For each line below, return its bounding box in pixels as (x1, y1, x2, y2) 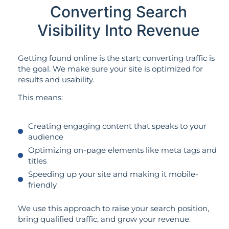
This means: (18, 93, 63, 103)
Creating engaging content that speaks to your (28, 121, 207, 131)
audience (28, 131, 63, 142)
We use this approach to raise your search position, (18, 203, 209, 213)
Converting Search (50, 3, 187, 21)
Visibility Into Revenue (37, 21, 200, 40)
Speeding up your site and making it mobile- (28, 169, 198, 179)
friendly (28, 179, 57, 190)
